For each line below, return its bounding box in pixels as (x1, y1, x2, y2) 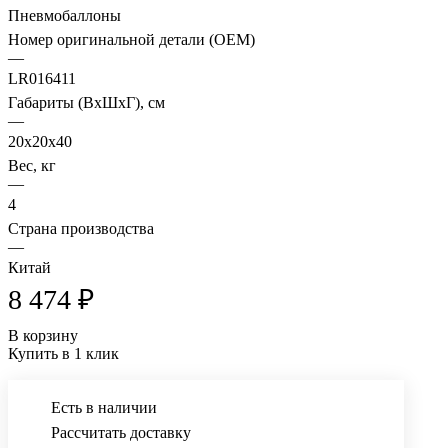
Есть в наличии (51, 399, 157, 417)
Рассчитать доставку (51, 424, 191, 442)
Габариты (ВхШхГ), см (8, 94, 165, 112)
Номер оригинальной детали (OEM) (8, 31, 255, 49)
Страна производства (8, 220, 154, 238)
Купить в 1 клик (8, 345, 119, 363)
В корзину (8, 327, 78, 345)
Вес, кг (8, 157, 56, 175)
